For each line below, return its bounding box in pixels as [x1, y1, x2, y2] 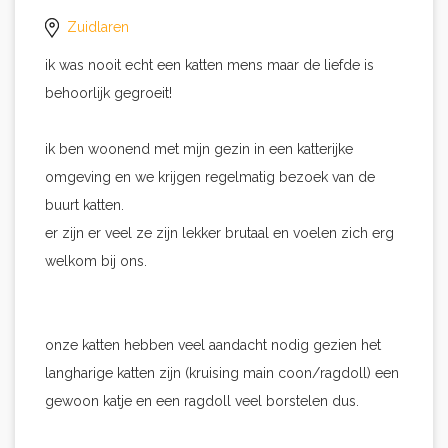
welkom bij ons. [45, 253, 147, 269]
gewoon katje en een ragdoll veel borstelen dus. [45, 393, 359, 409]
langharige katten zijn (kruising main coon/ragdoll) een [45, 365, 399, 381]
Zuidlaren [67, 19, 129, 35]
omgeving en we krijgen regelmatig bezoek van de [45, 169, 375, 185]
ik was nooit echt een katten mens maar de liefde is [45, 57, 374, 73]
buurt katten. [45, 197, 124, 213]
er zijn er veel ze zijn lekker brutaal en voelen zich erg [45, 225, 394, 241]
